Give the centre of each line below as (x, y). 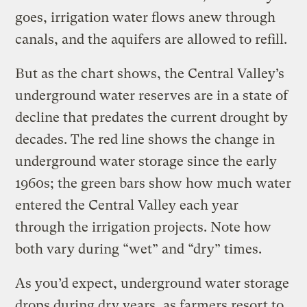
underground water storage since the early (146, 162)
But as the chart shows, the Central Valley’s (150, 74)
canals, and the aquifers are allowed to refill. (151, 40)
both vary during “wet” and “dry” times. (139, 249)
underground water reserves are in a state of (152, 96)
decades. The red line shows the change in (145, 140)
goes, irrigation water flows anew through (146, 18)
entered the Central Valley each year (127, 206)
